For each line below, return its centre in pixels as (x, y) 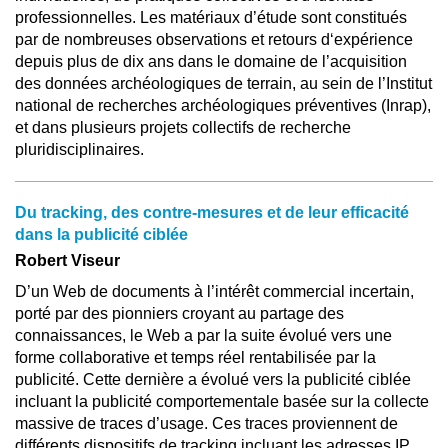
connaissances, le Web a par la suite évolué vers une (203, 335)
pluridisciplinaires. (79, 149)
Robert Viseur (67, 260)
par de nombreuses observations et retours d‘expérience (214, 39)
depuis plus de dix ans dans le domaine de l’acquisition (211, 61)
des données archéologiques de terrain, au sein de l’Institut (223, 83)
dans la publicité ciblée (101, 234)
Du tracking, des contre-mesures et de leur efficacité (212, 212)
